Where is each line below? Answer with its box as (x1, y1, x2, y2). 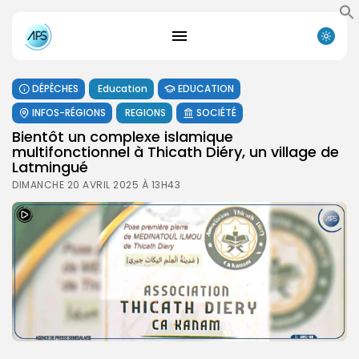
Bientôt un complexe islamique (12, 126, 233, 147)
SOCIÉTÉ (196, 105, 236, 119)
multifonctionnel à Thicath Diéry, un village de (12, 141, 339, 162)
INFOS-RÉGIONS (32, 105, 106, 119)
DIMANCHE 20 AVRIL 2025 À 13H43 (12, 177, 180, 192)
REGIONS (125, 105, 166, 119)
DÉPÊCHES (32, 81, 79, 95)
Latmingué (12, 156, 88, 177)
